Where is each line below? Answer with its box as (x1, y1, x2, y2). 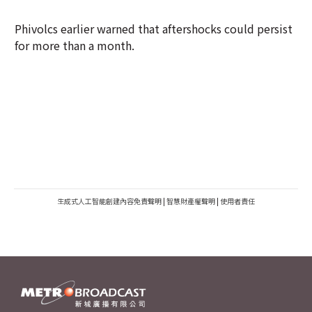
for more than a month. (15, 37, 134, 54)
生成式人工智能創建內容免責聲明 (57, 196, 162, 206)
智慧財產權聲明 (166, 196, 215, 206)
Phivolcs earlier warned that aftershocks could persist (15, 20, 292, 37)
